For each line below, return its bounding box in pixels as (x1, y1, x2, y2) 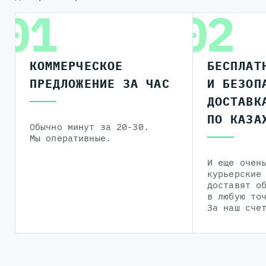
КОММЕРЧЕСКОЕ (29, 57, 123, 74)
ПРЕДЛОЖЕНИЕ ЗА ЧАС (29, 75, 170, 91)
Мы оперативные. (29, 132, 111, 144)
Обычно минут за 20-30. (29, 121, 149, 132)
